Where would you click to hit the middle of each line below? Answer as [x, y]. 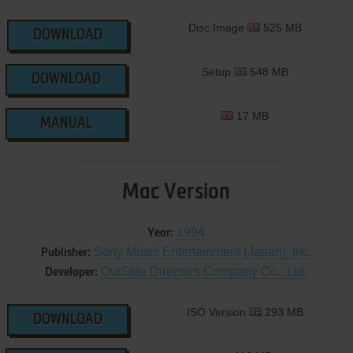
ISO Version [217, 312]
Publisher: [65, 253]
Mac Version [176, 192]
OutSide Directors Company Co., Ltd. [204, 271]
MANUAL [66, 123]
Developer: [72, 272]
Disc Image [217, 27]
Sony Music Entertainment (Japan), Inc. [203, 251]
